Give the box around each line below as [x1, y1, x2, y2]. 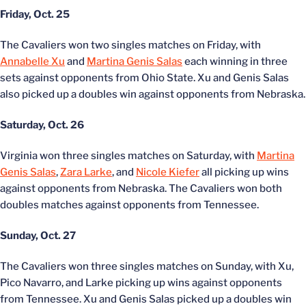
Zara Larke [60, 166, 112, 178]
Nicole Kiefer [136, 166, 199, 178]
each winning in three [182, 55, 288, 68]
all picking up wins [199, 166, 289, 178]
